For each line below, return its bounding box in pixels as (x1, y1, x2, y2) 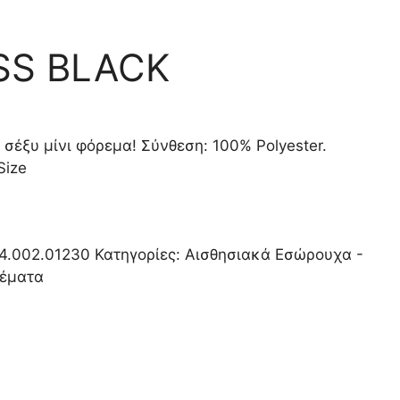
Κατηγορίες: (95, 245, 186, 263)
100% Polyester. (207, 137, 327, 154)
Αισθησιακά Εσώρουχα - (185, 245, 364, 263)
